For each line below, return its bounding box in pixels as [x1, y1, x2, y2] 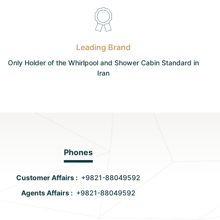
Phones [64, 147, 93, 157]
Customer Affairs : [16, 173, 82, 182]
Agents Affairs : [21, 189, 77, 197]
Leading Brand [76, 42, 131, 52]
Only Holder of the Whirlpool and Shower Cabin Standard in [8, 58, 199, 67]
